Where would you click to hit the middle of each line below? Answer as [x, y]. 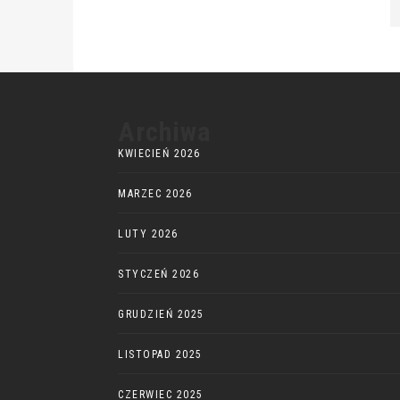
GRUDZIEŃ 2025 [161, 314]
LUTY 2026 [148, 233]
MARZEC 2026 [155, 193]
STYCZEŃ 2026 [158, 274]
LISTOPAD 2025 [160, 354]
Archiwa [165, 131]
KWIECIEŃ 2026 [159, 153]
